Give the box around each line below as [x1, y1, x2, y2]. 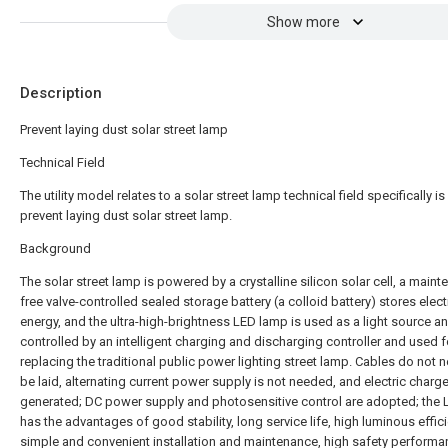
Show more [266, 14, 340, 30]
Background [20, 241, 91, 256]
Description [20, 84, 102, 102]
